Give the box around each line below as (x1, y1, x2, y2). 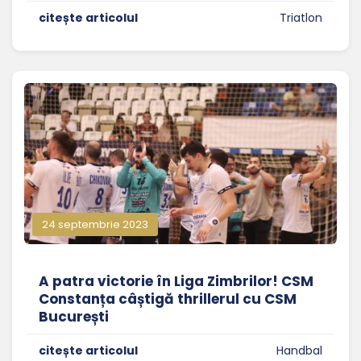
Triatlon (280, 10, 322, 27)
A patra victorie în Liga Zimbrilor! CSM (39, 272, 313, 292)
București (39, 307, 109, 327)
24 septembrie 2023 (42, 217, 148, 233)
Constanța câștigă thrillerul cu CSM (39, 289, 297, 309)
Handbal (276, 342, 322, 359)
